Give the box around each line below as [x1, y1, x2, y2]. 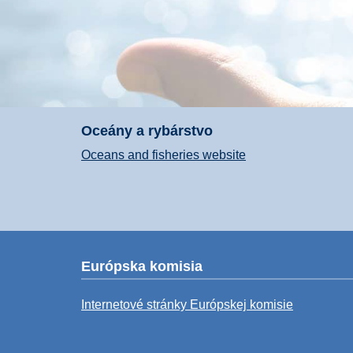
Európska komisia [81, 258, 203, 274]
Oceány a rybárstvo [81, 122, 213, 139]
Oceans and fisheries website [81, 148, 246, 162]
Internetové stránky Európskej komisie [81, 297, 293, 311]
